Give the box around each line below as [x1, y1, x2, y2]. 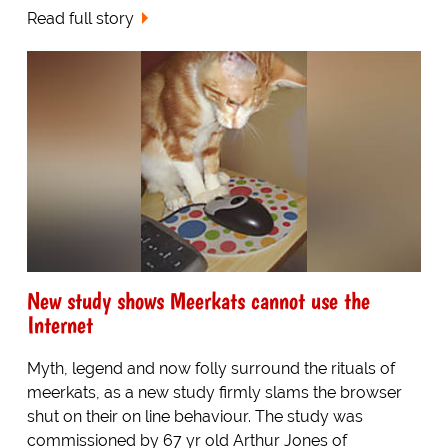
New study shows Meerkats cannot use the [26, 286, 370, 316]
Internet [26, 310, 93, 340]
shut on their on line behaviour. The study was [26, 407, 363, 427]
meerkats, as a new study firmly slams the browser [26, 383, 402, 403]
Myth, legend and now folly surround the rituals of [26, 359, 395, 379]
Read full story [26, 8, 134, 28]
